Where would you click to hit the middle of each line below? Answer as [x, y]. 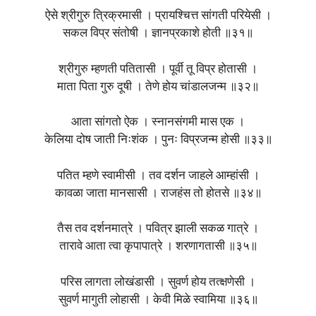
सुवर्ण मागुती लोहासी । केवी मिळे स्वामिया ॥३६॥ [158, 300]
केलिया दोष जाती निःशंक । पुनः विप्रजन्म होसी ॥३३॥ [158, 140]
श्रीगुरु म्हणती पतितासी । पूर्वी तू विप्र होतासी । [158, 69]
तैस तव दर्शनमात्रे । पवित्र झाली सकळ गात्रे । [158, 229]
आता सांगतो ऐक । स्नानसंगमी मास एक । [158, 123]
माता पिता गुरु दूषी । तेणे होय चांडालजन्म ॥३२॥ [158, 87]
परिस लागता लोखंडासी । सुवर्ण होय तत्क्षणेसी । [158, 282]
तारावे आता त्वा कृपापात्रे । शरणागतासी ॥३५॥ [158, 247]
